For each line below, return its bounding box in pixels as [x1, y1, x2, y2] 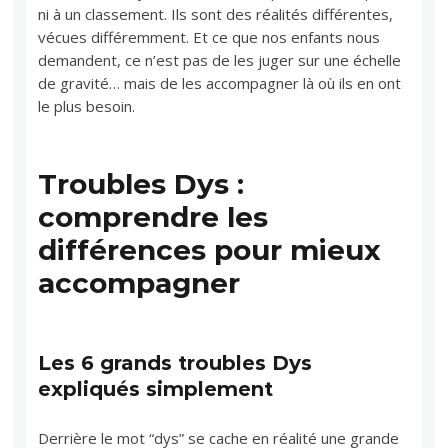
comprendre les [38, 200, 269, 235]
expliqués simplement [38, 377, 274, 402]
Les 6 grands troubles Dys [38, 351, 313, 376]
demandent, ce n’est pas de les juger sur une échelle [38, 50, 402, 71]
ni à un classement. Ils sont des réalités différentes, [38, 4, 394, 25]
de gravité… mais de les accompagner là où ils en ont [38, 73, 402, 94]
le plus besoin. [38, 96, 136, 117]
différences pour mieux [38, 233, 382, 268]
